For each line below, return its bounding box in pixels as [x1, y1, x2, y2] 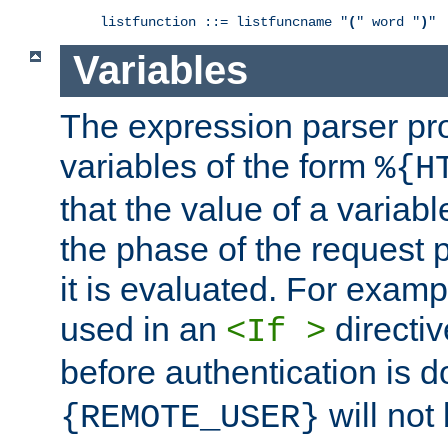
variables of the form [60, 147, 375, 186]
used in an [60, 310, 226, 349]
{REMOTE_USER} [60, 399, 320, 438]
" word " [356, 13, 420, 30]
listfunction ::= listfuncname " [100, 13, 348, 30]
